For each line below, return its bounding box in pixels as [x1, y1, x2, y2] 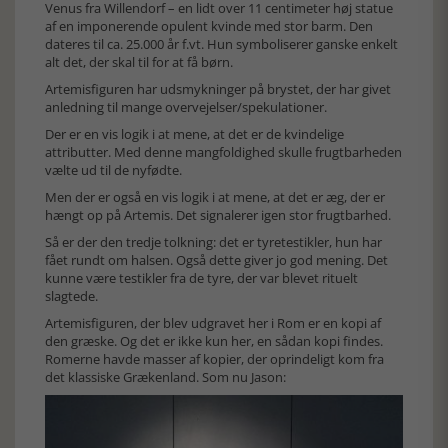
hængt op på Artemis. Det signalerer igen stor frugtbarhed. [45, 205, 391, 224]
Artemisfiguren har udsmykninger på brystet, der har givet [45, 79, 391, 98]
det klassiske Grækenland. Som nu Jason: [45, 367, 286, 386]
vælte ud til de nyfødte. [45, 160, 182, 179]
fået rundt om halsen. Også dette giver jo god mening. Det [45, 250, 388, 269]
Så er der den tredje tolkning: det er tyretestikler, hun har [45, 232, 382, 251]
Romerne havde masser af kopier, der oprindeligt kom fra [45, 349, 384, 368]
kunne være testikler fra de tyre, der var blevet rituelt [45, 268, 358, 287]
